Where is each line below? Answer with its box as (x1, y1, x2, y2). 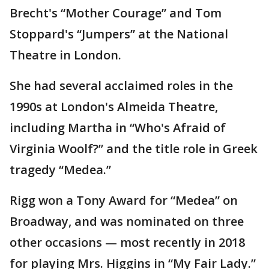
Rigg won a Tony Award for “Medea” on (10, 192, 238, 208)
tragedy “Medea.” (10, 161, 111, 178)
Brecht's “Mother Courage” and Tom (10, 4, 222, 21)
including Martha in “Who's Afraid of (10, 119, 226, 136)
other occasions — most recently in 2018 (10, 234, 245, 250)
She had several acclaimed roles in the (10, 77, 233, 94)
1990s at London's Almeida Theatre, (10, 98, 218, 115)
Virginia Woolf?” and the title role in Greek (10, 140, 258, 157)
